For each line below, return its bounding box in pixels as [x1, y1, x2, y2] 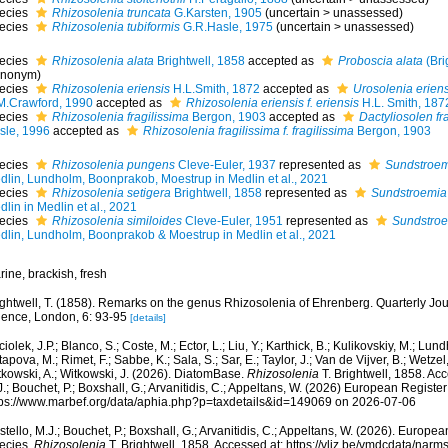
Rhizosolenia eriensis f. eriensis [185, 96, 359, 110]
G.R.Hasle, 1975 [179, 20, 273, 34]
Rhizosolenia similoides [51, 214, 182, 228]
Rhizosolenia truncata [51, 6, 171, 20]
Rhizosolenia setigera [51, 186, 171, 200]
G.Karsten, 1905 [170, 6, 262, 20]
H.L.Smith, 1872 [169, 82, 260, 96]
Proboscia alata [337, 54, 423, 68]
